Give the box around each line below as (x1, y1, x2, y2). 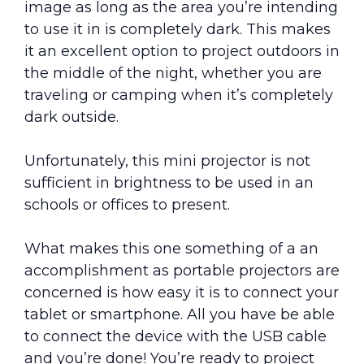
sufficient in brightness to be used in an (24, 174, 314, 193)
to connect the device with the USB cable (24, 327, 327, 346)
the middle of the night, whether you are (24, 64, 322, 83)
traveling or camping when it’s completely (24, 86, 333, 105)
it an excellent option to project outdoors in (24, 42, 340, 61)
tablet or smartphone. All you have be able (24, 305, 335, 324)
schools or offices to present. (24, 196, 230, 214)
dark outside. (24, 108, 119, 127)
